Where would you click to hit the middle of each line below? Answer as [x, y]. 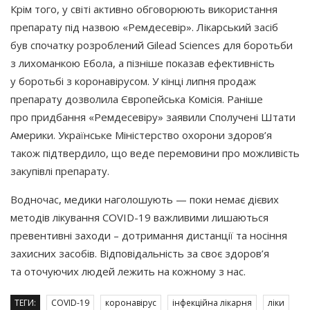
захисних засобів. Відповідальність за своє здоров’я [140, 253]
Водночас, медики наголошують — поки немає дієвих [145, 199]
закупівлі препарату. [60, 171]
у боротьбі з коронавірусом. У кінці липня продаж [133, 81]
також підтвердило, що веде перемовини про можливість [155, 153]
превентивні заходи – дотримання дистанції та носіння [149, 235]
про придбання [48, 117]
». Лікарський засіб [232, 27]
